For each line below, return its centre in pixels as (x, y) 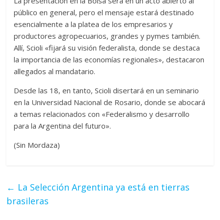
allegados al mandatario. (55, 71)
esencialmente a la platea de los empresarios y (94, 24)
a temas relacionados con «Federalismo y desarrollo (102, 114)
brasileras (28, 201)
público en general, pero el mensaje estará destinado (104, 13)
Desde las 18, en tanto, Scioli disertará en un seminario (107, 91)
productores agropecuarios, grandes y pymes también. (107, 36)
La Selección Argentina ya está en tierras (103, 187)
